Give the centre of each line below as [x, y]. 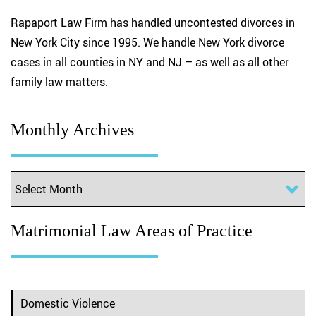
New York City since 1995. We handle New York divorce [147, 42]
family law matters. [59, 82]
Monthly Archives [72, 130]
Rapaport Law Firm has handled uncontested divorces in [153, 23]
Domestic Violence [68, 303]
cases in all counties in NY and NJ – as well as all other [150, 62]
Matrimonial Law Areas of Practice [132, 231]
